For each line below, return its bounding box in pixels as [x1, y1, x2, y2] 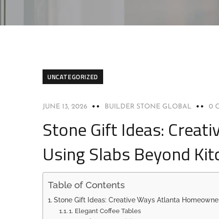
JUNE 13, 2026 [43, 103, 88, 110]
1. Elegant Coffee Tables [69, 207, 141, 215]
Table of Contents [48, 179, 125, 191]
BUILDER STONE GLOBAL [105, 103, 192, 110]
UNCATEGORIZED [47, 72, 98, 82]
